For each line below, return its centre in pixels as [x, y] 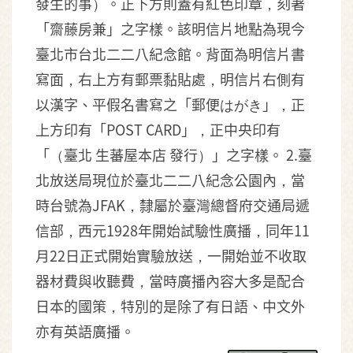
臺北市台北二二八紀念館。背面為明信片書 [170, 54]
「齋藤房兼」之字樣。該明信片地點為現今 [170, 28]
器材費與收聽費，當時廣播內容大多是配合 [170, 281]
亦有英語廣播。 [85, 331]
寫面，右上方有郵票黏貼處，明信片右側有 [170, 79]
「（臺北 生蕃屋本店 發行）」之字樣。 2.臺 [174, 154]
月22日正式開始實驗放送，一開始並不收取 [171, 255]
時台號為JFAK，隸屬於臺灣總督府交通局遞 [173, 205]
